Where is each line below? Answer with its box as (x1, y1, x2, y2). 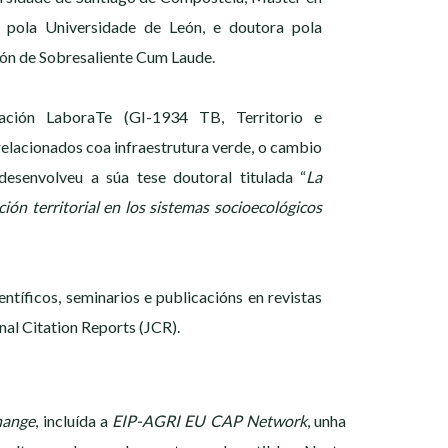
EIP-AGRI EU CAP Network (112, 411, 307, 431)
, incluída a (35, 411, 113, 431)
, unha (306, 411, 347, 431)
